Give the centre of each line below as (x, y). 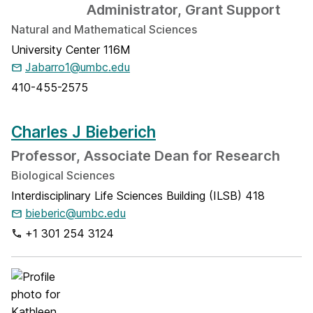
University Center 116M (71, 50)
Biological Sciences (63, 175)
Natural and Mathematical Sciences (104, 29)
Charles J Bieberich (83, 132)
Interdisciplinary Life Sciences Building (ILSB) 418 (138, 196)
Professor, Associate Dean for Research (146, 156)
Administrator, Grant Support (183, 10)
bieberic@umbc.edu (75, 213)
